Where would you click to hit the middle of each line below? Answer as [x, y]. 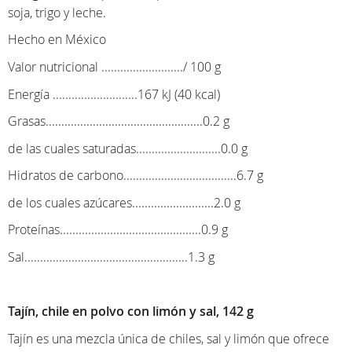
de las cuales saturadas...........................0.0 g [128, 148]
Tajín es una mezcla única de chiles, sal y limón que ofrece [169, 338]
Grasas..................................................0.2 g [119, 121]
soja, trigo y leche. [57, 12]
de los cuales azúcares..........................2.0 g [124, 202]
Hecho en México [57, 40]
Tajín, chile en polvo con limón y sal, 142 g [131, 312]
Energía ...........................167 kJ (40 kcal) [114, 94]
